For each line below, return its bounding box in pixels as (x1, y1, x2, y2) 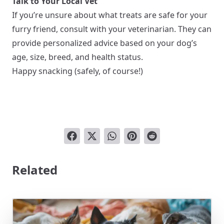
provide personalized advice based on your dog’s (12, 37, 197, 48)
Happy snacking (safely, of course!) (12, 65, 143, 76)
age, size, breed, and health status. (12, 51, 143, 62)
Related (12, 161, 57, 178)
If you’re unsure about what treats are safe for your (12, 9, 207, 20)
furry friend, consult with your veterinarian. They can (12, 23, 211, 34)
